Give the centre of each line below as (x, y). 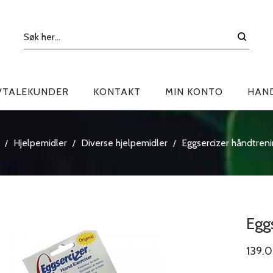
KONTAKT (117, 92)
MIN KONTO (194, 92)
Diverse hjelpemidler (124, 143)
